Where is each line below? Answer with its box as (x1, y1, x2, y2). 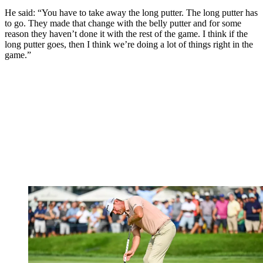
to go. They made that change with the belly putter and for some (5, 18, 241, 29)
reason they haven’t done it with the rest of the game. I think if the (5, 29, 248, 39)
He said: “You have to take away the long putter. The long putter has (5, 8, 258, 18)
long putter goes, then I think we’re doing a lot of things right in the (5, 39, 253, 50)
